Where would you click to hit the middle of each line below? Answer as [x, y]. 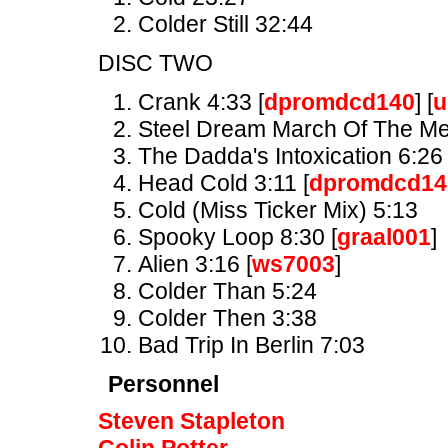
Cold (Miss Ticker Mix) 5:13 [278, 210]
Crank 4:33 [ [201, 102]
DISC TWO [155, 63]
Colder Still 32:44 [225, 24]
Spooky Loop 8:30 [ [237, 237]
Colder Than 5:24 [227, 291]
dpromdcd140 [339, 102]
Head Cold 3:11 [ [223, 183]
